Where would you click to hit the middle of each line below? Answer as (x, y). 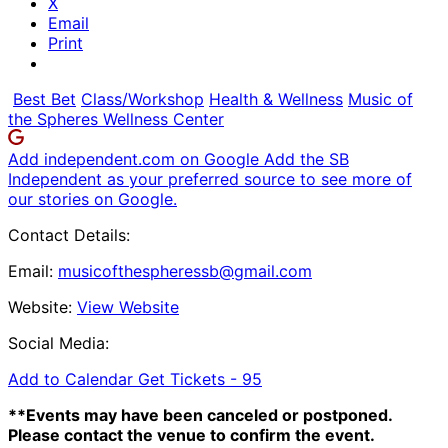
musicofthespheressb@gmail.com (185, 270)
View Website (128, 306)
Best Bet (44, 98)
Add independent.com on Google (136, 158)
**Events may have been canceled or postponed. (200, 414)
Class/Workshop (142, 98)
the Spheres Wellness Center (116, 118)
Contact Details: (69, 234)
